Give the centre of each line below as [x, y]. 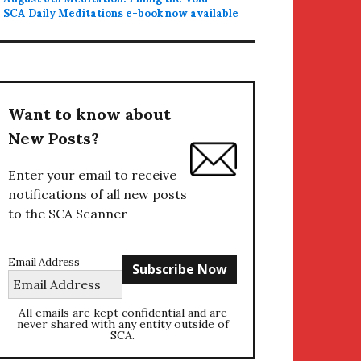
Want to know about [89, 114]
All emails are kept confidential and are [122, 313]
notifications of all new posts [98, 194]
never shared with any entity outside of [122, 324]
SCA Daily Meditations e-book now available [121, 13]
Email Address [44, 262]
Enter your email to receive [92, 175]
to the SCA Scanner [68, 214]
